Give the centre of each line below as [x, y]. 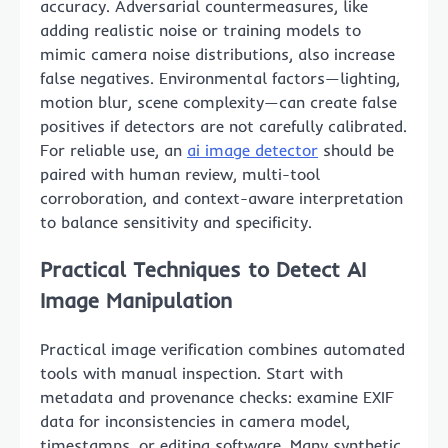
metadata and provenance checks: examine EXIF [217, 397]
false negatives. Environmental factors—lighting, [220, 77]
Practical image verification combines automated [222, 349]
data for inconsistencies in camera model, [195, 421]
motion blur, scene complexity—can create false [218, 101]
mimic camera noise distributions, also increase [217, 53]
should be [356, 149]
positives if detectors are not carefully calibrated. [223, 125]
